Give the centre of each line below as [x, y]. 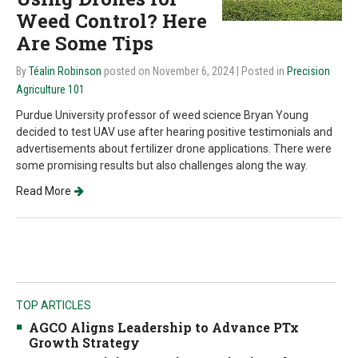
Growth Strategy [84, 342]
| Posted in [262, 71]
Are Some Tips [85, 43]
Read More [44, 191]
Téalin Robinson [65, 71]
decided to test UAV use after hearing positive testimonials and [174, 132]
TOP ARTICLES [54, 305]
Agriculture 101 [50, 89]
